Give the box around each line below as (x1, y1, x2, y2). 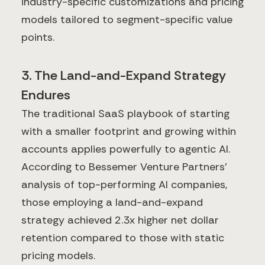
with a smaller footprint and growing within (21, 124, 236, 139)
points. (21, 30, 54, 45)
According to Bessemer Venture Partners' (21, 160, 227, 174)
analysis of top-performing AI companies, (21, 177, 227, 192)
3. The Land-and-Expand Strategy (21, 67, 226, 85)
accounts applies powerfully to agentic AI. (21, 142, 230, 157)
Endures (21, 86, 70, 104)
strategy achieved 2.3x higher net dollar (21, 213, 219, 228)
